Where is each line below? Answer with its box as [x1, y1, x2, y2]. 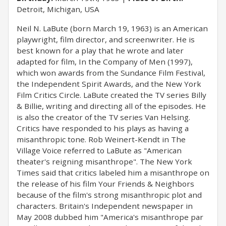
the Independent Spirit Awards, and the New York [17, 79, 201, 89]
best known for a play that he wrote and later [17, 45, 184, 55]
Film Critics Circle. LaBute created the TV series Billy [17, 90, 206, 100]
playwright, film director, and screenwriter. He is [17, 34, 195, 44]
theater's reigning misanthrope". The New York [17, 156, 192, 166]
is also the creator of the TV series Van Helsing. [17, 112, 190, 122]
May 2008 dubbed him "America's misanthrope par [17, 212, 203, 222]
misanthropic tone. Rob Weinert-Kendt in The [17, 134, 186, 144]
